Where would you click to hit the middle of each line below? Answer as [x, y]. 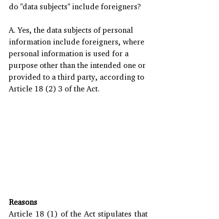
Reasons [23, 202]
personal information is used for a [70, 53]
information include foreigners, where [77, 42]
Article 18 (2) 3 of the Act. [56, 88]
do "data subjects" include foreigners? [75, 6]
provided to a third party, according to [77, 77]
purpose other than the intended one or [78, 65]
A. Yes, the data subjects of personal [72, 30]
